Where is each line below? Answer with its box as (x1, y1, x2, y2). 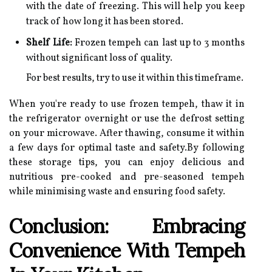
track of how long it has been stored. (26, 15, 183, 29)
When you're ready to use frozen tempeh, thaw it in (9, 98, 245, 111)
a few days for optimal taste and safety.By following (9, 141, 245, 155)
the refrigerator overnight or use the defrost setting (9, 112, 245, 126)
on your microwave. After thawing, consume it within (9, 127, 245, 140)
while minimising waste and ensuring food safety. (9, 185, 225, 199)
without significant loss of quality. (26, 52, 172, 65)
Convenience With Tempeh (9, 238, 245, 263)
